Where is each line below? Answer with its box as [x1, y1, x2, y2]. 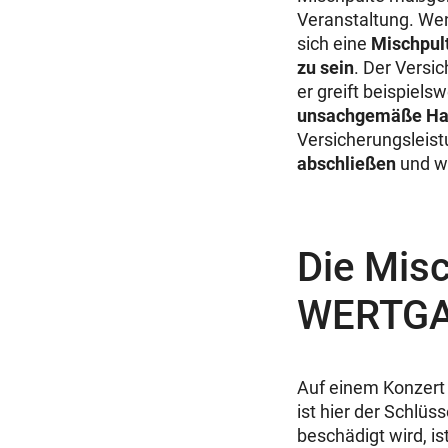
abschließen [297, 152, 396, 174]
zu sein [297, 56, 354, 78]
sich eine [297, 32, 371, 54]
